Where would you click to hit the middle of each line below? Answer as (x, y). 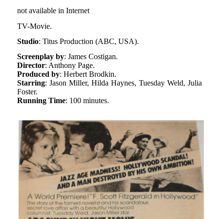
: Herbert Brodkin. (88, 74)
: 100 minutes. (87, 101)
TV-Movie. (34, 26)
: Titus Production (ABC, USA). (88, 41)
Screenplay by (40, 57)
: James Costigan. (91, 57)
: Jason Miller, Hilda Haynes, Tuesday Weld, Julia (123, 83)
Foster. (27, 92)
